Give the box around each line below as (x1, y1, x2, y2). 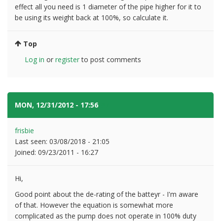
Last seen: (15, 136, 49, 146)
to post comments (79, 54, 141, 64)
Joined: (15, 147, 38, 157)
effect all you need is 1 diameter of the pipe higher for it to (15, 1, 201, 11)
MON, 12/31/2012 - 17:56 (15, 100, 100, 110)
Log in (25, 54, 44, 64)
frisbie (15, 125, 34, 135)
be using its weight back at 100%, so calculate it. (15, 12, 168, 22)
